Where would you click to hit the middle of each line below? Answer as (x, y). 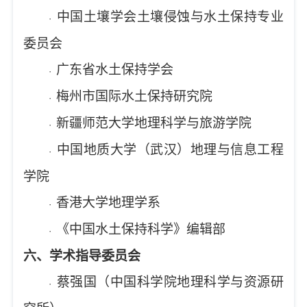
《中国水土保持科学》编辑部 (141, 229)
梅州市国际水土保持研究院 (135, 96)
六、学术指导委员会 (82, 256)
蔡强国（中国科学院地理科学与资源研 (170, 282)
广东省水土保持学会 (115, 70)
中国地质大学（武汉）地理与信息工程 (170, 150)
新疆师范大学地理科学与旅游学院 (154, 123)
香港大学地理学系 (109, 202)
